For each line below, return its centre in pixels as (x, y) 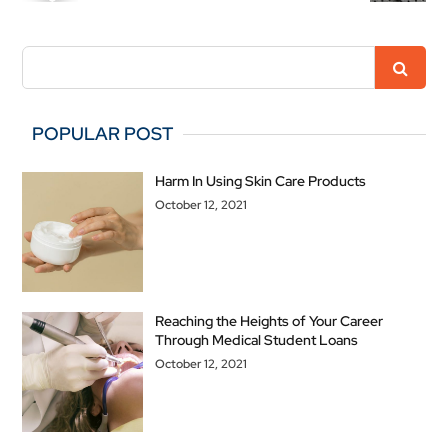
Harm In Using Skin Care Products (261, 181)
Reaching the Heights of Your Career (269, 321)
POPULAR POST (103, 133)
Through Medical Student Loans (257, 340)
